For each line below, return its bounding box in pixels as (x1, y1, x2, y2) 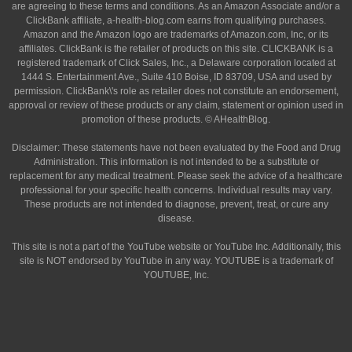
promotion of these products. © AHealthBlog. (82, 114, 270, 125)
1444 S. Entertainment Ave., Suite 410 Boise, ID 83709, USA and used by (20, 71, 332, 82)
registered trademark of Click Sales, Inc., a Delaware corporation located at (16, 57, 335, 68)
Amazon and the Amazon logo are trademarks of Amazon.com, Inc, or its (24, 29, 328, 40)
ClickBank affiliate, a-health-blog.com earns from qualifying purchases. (26, 15, 326, 26)
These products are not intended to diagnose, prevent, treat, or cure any (24, 199, 328, 210)
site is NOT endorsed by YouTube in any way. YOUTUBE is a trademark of (19, 255, 333, 266)
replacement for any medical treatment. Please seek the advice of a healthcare (9, 170, 343, 181)
